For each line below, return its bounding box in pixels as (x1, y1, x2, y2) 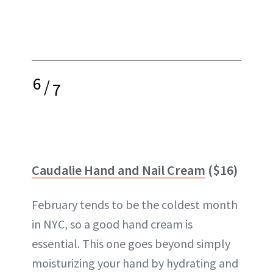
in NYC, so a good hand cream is (32, 216, 193, 232)
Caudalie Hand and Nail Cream (32, 161, 205, 179)
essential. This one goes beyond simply (32, 235, 230, 251)
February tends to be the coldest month (32, 196, 238, 212)
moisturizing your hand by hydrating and (32, 255, 238, 271)
